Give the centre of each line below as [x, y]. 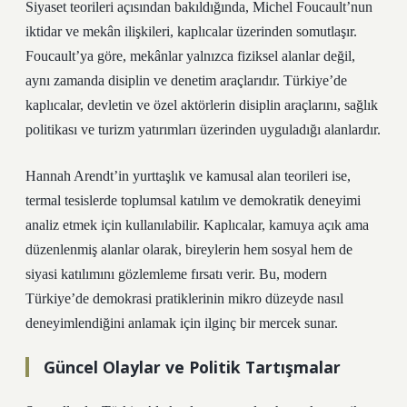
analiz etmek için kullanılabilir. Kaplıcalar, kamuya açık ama [197, 225]
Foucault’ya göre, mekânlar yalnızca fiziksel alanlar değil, [190, 56]
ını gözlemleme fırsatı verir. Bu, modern [213, 274]
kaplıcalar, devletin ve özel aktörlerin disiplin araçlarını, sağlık [202, 105]
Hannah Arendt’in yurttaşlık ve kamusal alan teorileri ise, [188, 176]
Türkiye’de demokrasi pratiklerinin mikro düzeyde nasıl [184, 298]
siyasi [43, 274]
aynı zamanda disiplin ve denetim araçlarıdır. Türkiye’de [186, 80]
